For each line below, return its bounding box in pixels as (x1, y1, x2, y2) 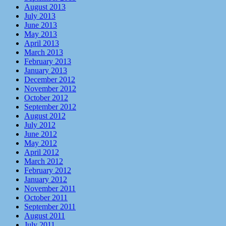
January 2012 (24, 175, 67, 184)
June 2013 (24, 20, 57, 29)
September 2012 (24, 102, 76, 111)
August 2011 (24, 211, 65, 220)
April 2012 (24, 147, 59, 156)
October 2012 (24, 93, 68, 102)
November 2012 (24, 84, 76, 93)
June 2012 (24, 129, 57, 138)
